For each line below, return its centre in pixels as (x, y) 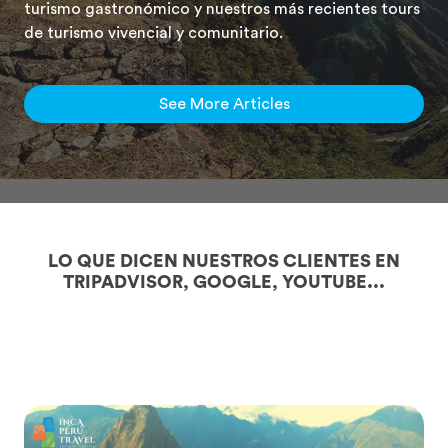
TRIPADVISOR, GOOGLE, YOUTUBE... (224, 282)
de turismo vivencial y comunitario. (153, 32)
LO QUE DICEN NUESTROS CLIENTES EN (224, 261)
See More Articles (224, 103)
